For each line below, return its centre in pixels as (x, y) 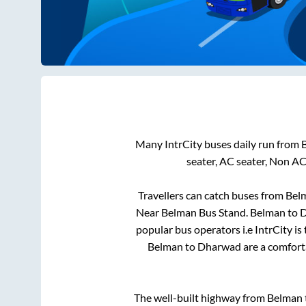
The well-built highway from (200, 298)
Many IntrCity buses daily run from (218, 144)
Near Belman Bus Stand (191, 212)
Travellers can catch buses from (211, 195)
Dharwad (219, 247)
